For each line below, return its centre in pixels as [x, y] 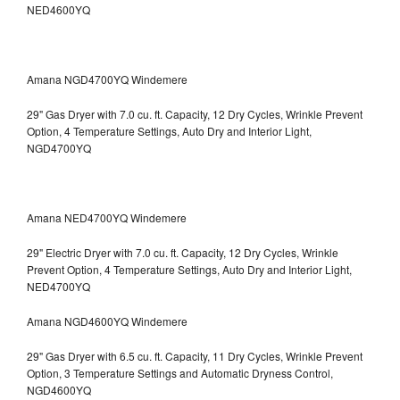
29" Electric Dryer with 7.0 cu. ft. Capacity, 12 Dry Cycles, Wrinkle [183, 253]
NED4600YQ [58, 10]
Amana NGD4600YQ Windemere [107, 321]
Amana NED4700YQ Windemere [107, 218]
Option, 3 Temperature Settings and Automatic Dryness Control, [180, 373]
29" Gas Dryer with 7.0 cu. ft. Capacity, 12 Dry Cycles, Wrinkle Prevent [195, 114]
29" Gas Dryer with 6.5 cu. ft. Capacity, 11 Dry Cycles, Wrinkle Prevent [195, 356]
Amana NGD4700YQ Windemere [107, 79]
